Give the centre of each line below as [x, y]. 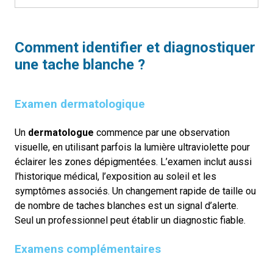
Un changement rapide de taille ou [184, 191]
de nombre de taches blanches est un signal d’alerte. [126, 205]
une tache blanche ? [80, 64]
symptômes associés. [62, 191]
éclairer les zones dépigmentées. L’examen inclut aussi [133, 161]
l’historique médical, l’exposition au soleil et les [115, 176]
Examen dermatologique [80, 104]
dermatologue [61, 132]
